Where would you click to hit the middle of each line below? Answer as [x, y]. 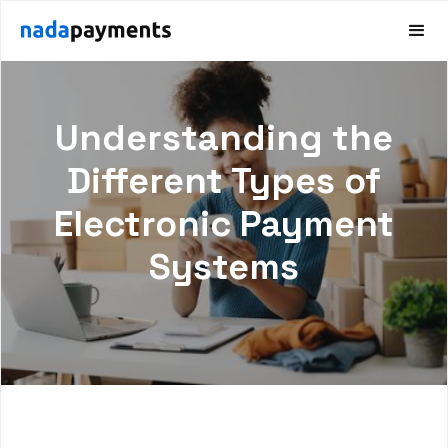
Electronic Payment [224, 224]
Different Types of [224, 181]
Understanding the [224, 138]
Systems [224, 267]
